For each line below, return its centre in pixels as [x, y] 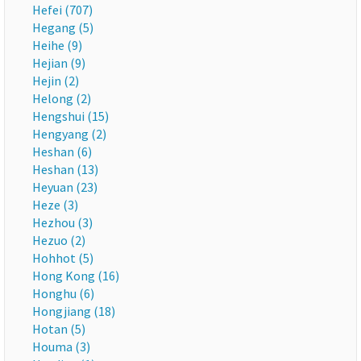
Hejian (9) [59, 63]
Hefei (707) [62, 10]
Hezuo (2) [59, 240]
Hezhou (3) [62, 222]
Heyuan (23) [65, 187]
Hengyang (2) [69, 134]
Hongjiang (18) [74, 311]
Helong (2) [62, 98]
